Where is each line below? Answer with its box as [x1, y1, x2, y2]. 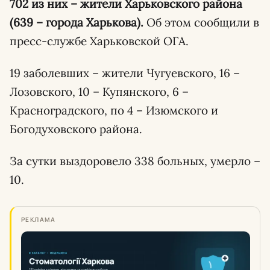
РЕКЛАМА [21, 215, 56, 224]
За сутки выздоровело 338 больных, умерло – [10, 154, 260, 168]
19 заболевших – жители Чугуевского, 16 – [10, 66, 240, 80]
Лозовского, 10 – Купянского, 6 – [10, 84, 189, 99]
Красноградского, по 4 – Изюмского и [10, 103, 218, 118]
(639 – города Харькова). [10, 15, 143, 30]
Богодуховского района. [10, 122, 142, 136]
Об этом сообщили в [143, 15, 259, 30]
